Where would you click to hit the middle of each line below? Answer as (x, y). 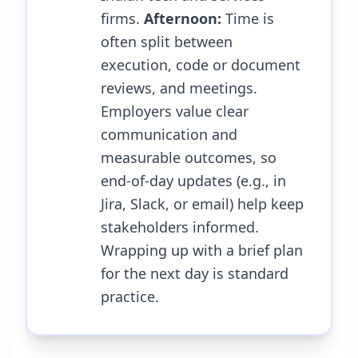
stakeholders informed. (180, 227)
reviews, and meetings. (179, 88)
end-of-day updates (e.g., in (193, 181)
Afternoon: (183, 18)
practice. (130, 296)
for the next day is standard (195, 273)
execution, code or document (201, 65)
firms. (122, 18)
